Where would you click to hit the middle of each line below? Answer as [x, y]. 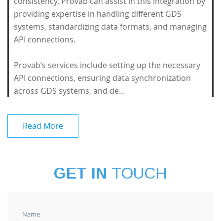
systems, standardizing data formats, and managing [110, 27]
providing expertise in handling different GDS [98, 14]
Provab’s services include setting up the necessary [107, 65]
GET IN [83, 173]
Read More [43, 126]
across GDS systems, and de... [69, 91]
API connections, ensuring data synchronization [102, 78]
